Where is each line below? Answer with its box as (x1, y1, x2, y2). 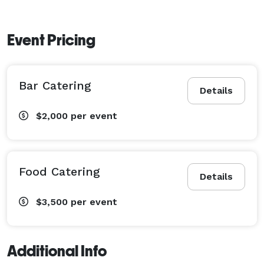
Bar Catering (19, 78, 91, 93)
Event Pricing (7, 31, 95, 49)
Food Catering (19, 164, 100, 179)
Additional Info (7, 242, 107, 260)
